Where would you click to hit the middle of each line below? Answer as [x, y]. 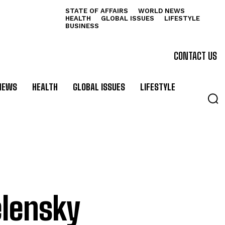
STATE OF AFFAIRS [96, 11]
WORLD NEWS [161, 11]
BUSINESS [82, 26]
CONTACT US [195, 56]
